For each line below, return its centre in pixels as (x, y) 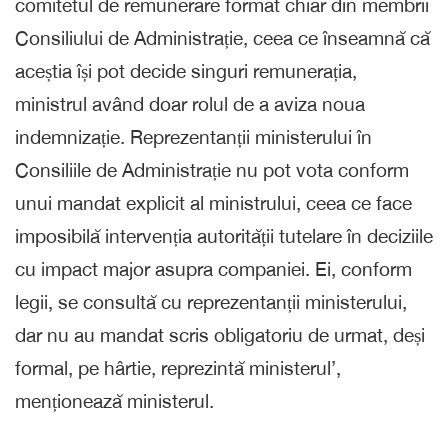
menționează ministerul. (114, 400)
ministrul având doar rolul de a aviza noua (190, 103)
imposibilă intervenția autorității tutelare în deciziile (224, 235)
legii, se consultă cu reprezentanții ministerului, (211, 301)
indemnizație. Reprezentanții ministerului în (193, 136)
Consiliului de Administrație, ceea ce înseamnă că (222, 37)
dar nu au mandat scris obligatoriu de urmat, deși (220, 334)
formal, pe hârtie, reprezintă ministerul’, (178, 367)
